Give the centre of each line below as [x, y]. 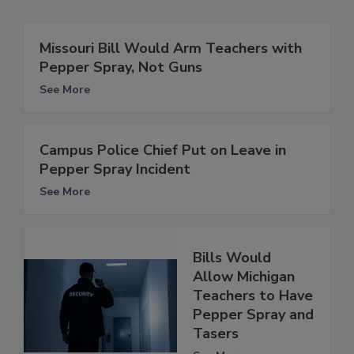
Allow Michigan [244, 277]
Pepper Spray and [253, 315]
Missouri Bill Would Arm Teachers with [171, 48]
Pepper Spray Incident [115, 169]
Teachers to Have [253, 296]
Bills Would [232, 258]
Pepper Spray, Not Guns [121, 67]
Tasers [216, 334]
